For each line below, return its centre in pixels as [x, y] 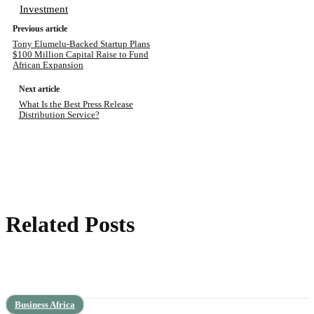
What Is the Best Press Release [76, 104]
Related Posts [70, 225]
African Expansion [48, 65]
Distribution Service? [59, 115]
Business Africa [45, 305]
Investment [44, 9]
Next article [39, 89]
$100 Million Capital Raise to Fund [81, 55]
